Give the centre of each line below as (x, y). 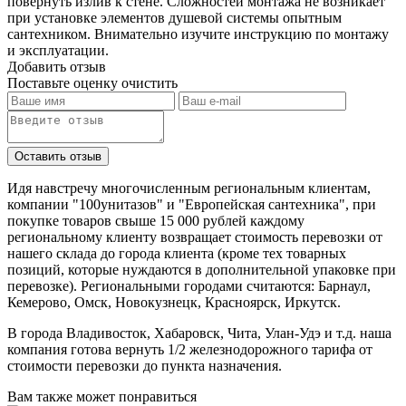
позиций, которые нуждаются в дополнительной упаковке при (202, 269)
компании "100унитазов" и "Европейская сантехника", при (192, 204)
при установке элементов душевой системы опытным (174, 17)
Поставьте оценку (64, 82)
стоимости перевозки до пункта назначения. (145, 365)
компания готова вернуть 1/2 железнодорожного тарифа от (190, 349)
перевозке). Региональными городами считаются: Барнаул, (189, 285)
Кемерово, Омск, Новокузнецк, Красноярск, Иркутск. (174, 302)
